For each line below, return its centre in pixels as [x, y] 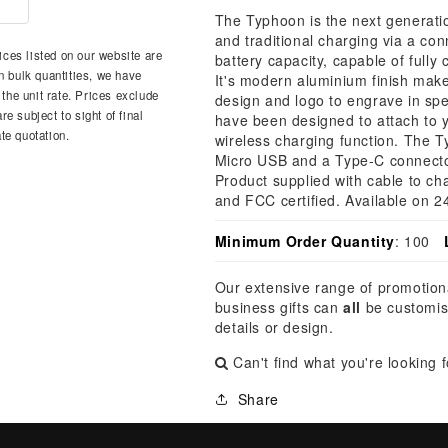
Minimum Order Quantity [304, 241]
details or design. [274, 327]
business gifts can [279, 307]
